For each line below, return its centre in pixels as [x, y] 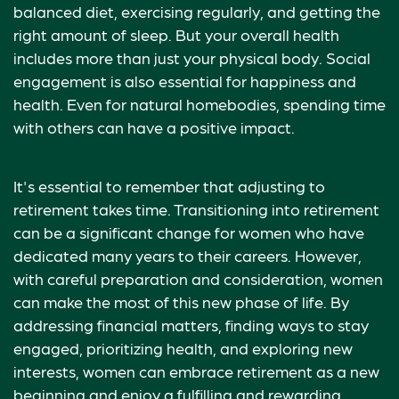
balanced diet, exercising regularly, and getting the [197, 11]
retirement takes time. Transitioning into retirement [196, 209]
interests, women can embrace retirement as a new [196, 371]
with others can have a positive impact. [154, 127]
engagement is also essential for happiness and [185, 81]
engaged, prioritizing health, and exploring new [183, 348]
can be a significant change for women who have [189, 232]
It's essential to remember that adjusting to [169, 186]
